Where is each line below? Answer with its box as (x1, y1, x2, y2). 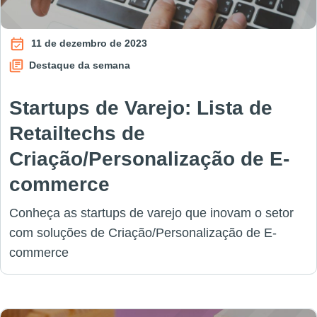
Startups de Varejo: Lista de (9, 97, 272, 119)
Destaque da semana (26, 59, 130, 71)
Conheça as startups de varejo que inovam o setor (9, 206, 294, 220)
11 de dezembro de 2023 (28, 37, 147, 49)
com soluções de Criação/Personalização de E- (9, 226, 277, 240)
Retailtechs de (9, 122, 145, 144)
